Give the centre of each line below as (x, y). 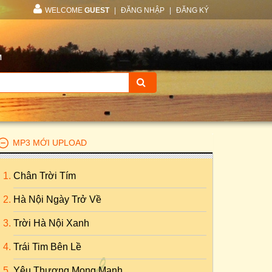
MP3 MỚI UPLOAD (50, 143)
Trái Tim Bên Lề (47, 247)
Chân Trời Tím (45, 176)
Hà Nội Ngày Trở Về (57, 199)
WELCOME (65, 10)
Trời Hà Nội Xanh (51, 223)
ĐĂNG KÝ (192, 10)
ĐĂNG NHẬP (143, 10)
